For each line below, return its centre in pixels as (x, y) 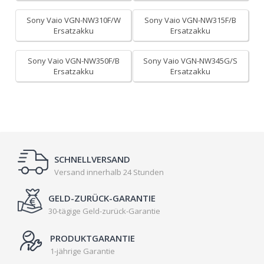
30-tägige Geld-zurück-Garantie (104, 211)
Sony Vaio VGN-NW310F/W (73, 20)
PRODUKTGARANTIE (93, 238)
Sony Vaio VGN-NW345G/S (191, 61)
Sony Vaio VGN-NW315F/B (191, 20)
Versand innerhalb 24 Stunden (109, 172)
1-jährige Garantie (82, 251)
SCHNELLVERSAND (92, 159)
